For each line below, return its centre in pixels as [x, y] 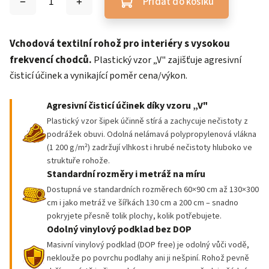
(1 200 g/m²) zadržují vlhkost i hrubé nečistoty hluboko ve [150, 148]
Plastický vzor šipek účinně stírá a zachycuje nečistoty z [147, 121]
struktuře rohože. [78, 161]
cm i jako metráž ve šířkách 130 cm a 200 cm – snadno [143, 203]
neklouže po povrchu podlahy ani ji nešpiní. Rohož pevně [148, 258]
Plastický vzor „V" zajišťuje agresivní [168, 60]
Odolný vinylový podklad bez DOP [119, 229]
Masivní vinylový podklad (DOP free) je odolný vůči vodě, [148, 245]
